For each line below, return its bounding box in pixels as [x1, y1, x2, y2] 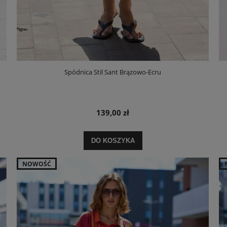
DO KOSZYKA [91, 136, 135, 144]
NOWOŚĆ [22, 159, 52, 168]
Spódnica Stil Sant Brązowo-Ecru [64, 67, 162, 77]
